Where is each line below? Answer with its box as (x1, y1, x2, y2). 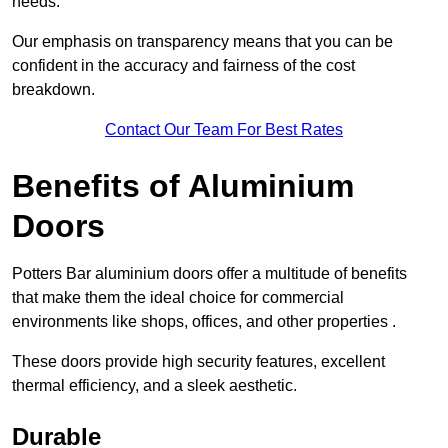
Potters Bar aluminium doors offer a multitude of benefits (12, 265, 407, 283)
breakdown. (12, 81, 95, 99)
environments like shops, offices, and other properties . (12, 313, 400, 331)
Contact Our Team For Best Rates (105, 121, 343, 139)
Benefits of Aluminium (12, 168, 354, 205)
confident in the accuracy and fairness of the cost (12, 57, 355, 75)
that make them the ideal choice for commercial (12, 289, 344, 307)
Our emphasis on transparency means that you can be (12, 33, 393, 51)
